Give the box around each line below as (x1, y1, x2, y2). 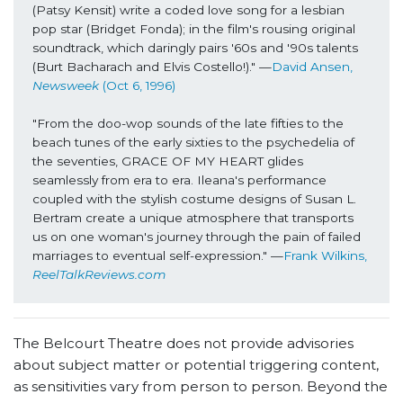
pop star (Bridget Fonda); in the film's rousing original (31, 21, 355, 36)
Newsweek (31, 77, 99, 93)
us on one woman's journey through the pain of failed (31, 228, 361, 244)
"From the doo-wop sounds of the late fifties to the (31, 115, 344, 130)
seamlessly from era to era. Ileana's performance (31, 172, 327, 187)
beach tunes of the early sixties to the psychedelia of (31, 134, 354, 149)
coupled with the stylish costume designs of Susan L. (31, 191, 356, 206)
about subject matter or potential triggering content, (13, 356, 379, 374)
